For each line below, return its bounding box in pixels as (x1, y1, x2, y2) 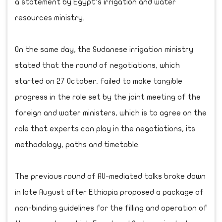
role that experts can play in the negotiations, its (15, 124, 195, 133)
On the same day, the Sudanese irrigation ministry (15, 45, 193, 54)
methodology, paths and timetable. (15, 140, 140, 149)
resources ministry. (15, 13, 84, 22)
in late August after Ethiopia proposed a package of (15, 188, 204, 196)
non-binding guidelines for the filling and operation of (15, 204, 207, 212)
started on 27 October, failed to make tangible (15, 77, 182, 85)
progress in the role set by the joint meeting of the (15, 93, 201, 101)
